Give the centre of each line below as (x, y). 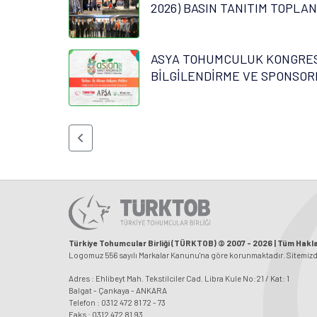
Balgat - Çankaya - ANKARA (118, 290)
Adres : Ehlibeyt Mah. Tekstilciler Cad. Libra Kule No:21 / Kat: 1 (179, 278)
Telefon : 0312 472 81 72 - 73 (117, 302)
